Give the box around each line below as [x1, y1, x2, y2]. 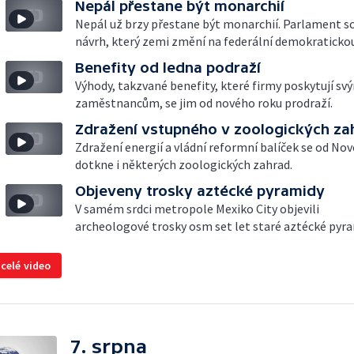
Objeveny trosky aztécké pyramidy [75, 183, 325, 199]
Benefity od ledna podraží [75, 59, 261, 76]
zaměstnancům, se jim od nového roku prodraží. [75, 95, 333, 111]
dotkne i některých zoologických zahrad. [75, 156, 292, 172]
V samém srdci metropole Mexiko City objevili [75, 201, 319, 217]
